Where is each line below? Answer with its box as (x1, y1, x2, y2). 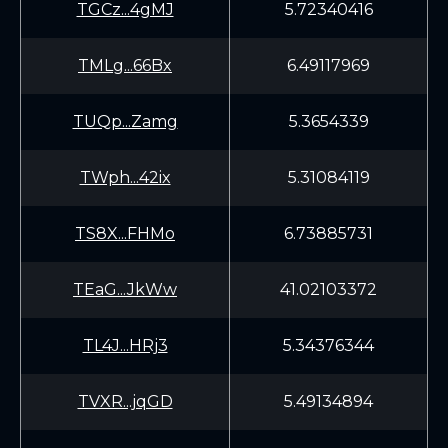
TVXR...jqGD (77, 392, 173, 411)
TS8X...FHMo (75, 224, 175, 243)
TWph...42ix (79, 168, 171, 187)
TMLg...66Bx (78, 56, 172, 75)
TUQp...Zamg (72, 112, 178, 131)
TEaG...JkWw (73, 280, 177, 299)
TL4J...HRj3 (82, 336, 168, 355)
